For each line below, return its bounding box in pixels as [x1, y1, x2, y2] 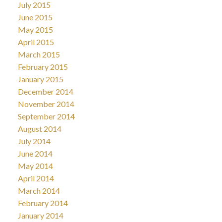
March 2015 [17, 49, 60, 59]
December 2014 [17, 86, 73, 96]
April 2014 [17, 173, 54, 183]
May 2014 [17, 161, 53, 170]
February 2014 [17, 198, 68, 208]
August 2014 [17, 123, 61, 133]
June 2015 [17, 12, 53, 22]
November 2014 [17, 99, 74, 109]
